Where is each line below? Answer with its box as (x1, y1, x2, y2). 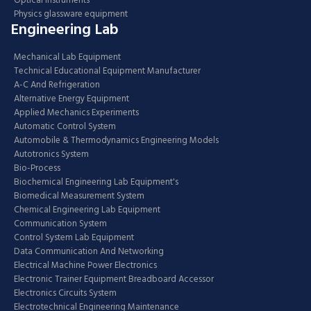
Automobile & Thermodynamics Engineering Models (14, 133, 219, 148)
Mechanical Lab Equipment (14, 49, 121, 65)
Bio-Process (14, 160, 60, 176)
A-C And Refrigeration (14, 77, 100, 92)
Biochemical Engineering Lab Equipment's (14, 174, 178, 190)
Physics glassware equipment (14, 6, 128, 22)
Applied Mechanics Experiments (14, 105, 139, 120)
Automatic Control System (14, 119, 116, 134)
